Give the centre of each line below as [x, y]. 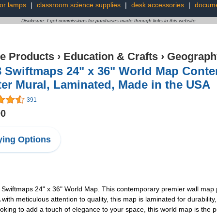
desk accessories [157, 5]
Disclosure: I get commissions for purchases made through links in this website [108, 21]
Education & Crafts [111, 56]
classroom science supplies [78, 5]
